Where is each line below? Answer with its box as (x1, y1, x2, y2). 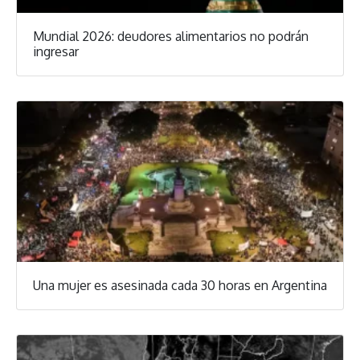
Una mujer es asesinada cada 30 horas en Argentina (33, 277, 327, 293)
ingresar (33, 43, 79, 59)
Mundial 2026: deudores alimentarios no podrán (33, 28, 309, 44)
